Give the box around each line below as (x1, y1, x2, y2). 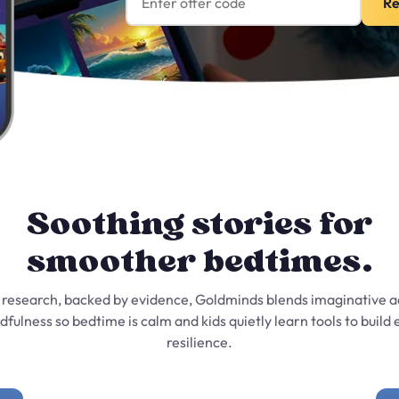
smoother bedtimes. (26, 241, 373, 280)
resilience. (167, 333, 232, 351)
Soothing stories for (27, 204, 372, 242)
